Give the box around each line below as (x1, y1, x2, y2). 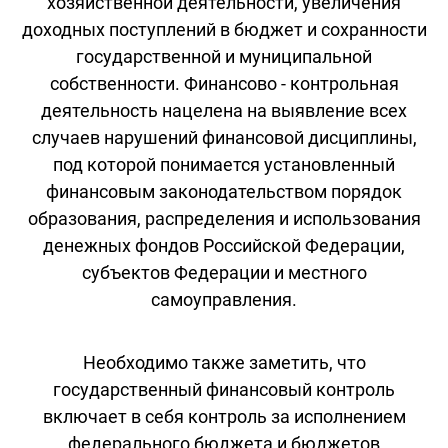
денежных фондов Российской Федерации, (43, 234, 405, 256)
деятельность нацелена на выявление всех (41, 99, 407, 121)
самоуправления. (151, 288, 297, 310)
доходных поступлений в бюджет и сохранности (21, 18, 427, 40)
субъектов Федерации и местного (81, 261, 367, 283)
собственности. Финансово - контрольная (49, 72, 399, 94)
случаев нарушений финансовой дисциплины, (31, 126, 417, 148)
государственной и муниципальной (76, 45, 372, 67)
